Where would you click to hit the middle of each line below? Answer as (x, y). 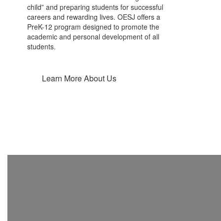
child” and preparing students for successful (95, 7)
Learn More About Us (79, 78)
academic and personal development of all (93, 37)
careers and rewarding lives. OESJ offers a (94, 17)
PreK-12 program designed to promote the (93, 27)
